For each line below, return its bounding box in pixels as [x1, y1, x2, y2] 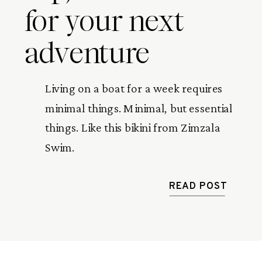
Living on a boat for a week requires [45, 81, 223, 95]
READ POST [168, 180, 227, 194]
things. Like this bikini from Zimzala [45, 121, 220, 135]
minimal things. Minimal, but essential [45, 101, 233, 115]
